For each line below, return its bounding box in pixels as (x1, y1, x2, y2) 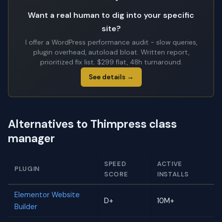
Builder (14, 202, 37, 212)
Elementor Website (14, 190, 80, 200)
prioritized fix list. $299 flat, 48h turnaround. (40, 58, 182, 67)
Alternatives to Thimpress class (8, 117, 177, 132)
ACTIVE (157, 160, 182, 168)
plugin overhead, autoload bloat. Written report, (33, 48, 189, 57)
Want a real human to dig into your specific (28, 10, 194, 21)
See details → (88, 73, 134, 82)
